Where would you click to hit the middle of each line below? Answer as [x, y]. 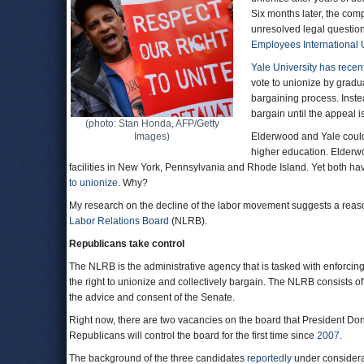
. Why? [133, 183]
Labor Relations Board [119, 221]
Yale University [284, 67]
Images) [152, 136]
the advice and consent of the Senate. [152, 297]
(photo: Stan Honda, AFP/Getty [152, 123]
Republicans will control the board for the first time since [193, 336]
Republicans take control [127, 244]
